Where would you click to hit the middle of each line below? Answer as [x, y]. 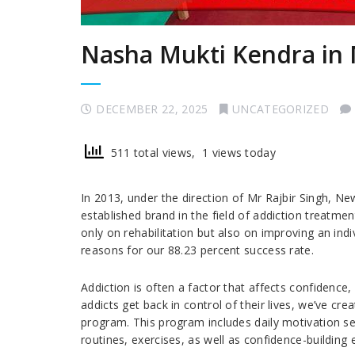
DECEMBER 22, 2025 [152, 109]
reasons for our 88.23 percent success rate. [197, 250]
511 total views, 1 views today [190, 152]
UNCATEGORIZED [281, 109]
